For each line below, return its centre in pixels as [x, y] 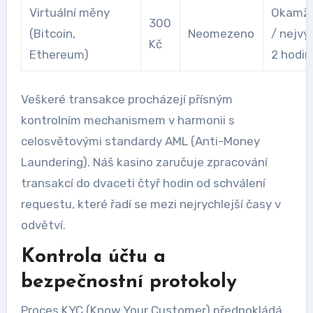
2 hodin [291, 54]
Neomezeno [221, 33]
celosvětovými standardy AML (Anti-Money [140, 141]
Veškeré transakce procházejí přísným [126, 99]
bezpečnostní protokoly [129, 282]
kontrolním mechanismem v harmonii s [128, 120]
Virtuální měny [69, 12]
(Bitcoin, [52, 33]
